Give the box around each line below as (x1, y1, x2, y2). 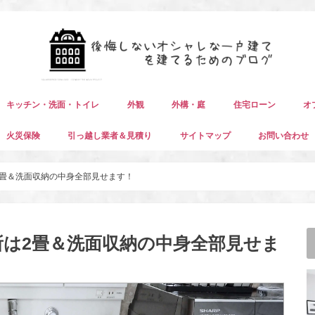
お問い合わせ (258, 131, 309, 141)
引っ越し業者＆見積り (67, 131, 153, 141)
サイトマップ (179, 131, 231, 141)
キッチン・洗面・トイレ (6, 100, 100, 110)
